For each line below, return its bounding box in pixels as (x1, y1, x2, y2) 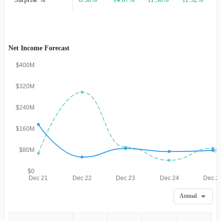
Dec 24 (159, 174, 179, 181)
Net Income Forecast (8, 44, 70, 52)
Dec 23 (116, 174, 136, 181)
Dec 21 (29, 174, 48, 181)
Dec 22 (72, 174, 92, 181)
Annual (180, 192, 197, 199)
